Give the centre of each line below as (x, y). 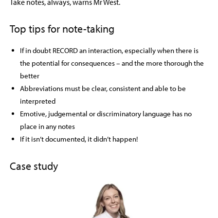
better (30, 76)
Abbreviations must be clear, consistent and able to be (103, 88)
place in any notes (47, 126)
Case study (34, 166)
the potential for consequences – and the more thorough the (112, 63)
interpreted (38, 101)
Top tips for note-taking (62, 29)
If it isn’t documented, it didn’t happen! (79, 139)
